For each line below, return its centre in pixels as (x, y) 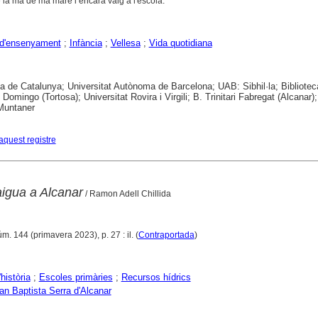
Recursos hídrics (156, 277)
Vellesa (125, 43)
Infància (86, 43)
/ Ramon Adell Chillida (127, 194)
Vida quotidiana (180, 43)
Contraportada (166, 235)
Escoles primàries (76, 277)
